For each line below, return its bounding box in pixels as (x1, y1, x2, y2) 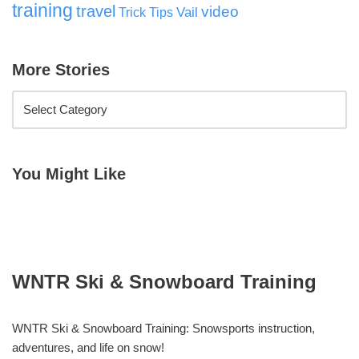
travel (76, 2, 115, 21)
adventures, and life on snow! (12, 340, 164, 354)
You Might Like (12, 165, 126, 184)
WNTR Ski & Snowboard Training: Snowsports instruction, (12, 321, 315, 335)
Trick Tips (119, 5, 173, 20)
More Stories (12, 61, 110, 79)
